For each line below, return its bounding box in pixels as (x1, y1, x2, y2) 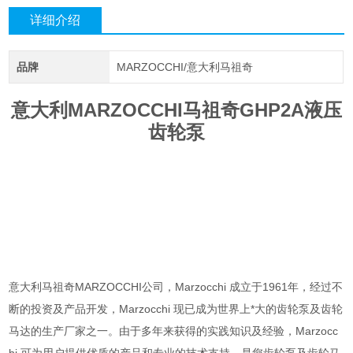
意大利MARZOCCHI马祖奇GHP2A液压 (11, 99, 342, 121)
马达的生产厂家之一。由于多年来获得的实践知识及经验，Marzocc (9, 325, 339, 338)
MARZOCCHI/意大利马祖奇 (116, 61, 253, 74)
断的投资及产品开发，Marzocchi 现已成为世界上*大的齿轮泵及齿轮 (9, 303, 344, 316)
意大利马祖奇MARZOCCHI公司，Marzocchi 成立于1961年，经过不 (9, 281, 344, 294)
